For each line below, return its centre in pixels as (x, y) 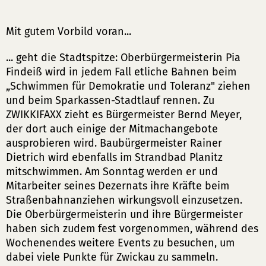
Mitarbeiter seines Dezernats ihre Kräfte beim (118, 186)
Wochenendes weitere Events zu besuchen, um (120, 243)
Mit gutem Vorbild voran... (69, 31)
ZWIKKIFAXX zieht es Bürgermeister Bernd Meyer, (124, 115)
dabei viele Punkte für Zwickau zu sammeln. (112, 257)
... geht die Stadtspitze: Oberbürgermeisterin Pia (123, 58)
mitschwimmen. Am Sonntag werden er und (112, 172)
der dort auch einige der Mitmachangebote (112, 129)
